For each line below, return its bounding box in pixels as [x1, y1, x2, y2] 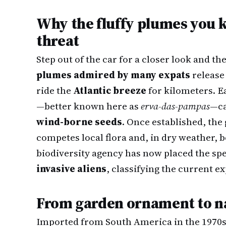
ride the [36, 84, 73, 97]
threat [36, 30, 79, 51]
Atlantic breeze [73, 84, 146, 97]
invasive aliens [36, 162, 106, 175]
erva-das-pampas [141, 99, 210, 112]
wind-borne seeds [36, 115, 122, 128]
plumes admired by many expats [36, 68, 190, 81]
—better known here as [36, 99, 141, 112]
